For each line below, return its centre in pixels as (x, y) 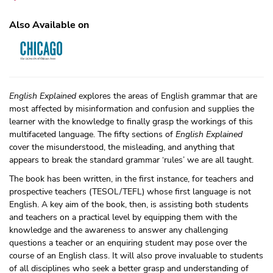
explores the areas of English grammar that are (167, 96)
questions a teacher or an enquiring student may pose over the (128, 243)
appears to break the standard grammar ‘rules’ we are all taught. (131, 160)
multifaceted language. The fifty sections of (92, 134)
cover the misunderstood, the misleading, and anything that (122, 147)
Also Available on (49, 25)
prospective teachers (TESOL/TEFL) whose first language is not (130, 191)
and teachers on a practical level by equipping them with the (123, 217)
